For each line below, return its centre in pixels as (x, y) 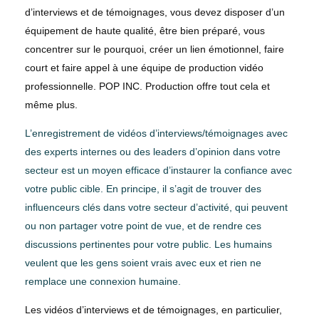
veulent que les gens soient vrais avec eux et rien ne (143, 263)
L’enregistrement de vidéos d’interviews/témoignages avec (156, 134)
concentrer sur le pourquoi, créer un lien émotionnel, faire (154, 49)
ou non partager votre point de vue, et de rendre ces (143, 226)
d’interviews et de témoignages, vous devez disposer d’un (155, 12)
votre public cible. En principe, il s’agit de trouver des (143, 189)
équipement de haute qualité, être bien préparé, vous (145, 31)
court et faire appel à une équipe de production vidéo (144, 68)
